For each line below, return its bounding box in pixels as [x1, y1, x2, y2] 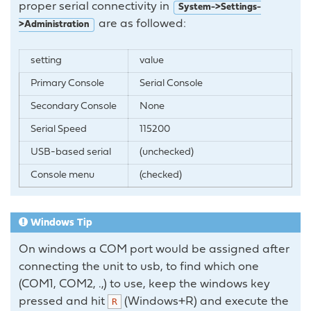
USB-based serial [31, 147, 111, 158]
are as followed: [96, 18, 186, 31]
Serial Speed [31, 124, 87, 135]
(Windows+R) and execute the [121, 296, 289, 308]
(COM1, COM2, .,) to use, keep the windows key [19, 278, 270, 291]
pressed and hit [19, 296, 108, 308]
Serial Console [140, 78, 203, 90]
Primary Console [31, 78, 104, 90]
